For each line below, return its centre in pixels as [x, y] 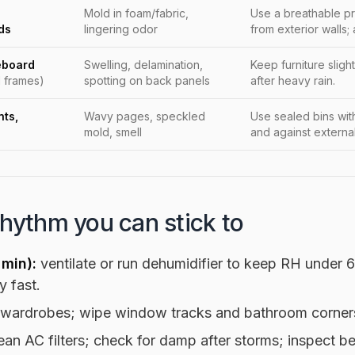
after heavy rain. [293, 80]
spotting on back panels [147, 80]
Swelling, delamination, [143, 64]
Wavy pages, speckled [145, 116]
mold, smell [113, 132]
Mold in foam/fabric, [136, 13]
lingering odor [121, 29]
